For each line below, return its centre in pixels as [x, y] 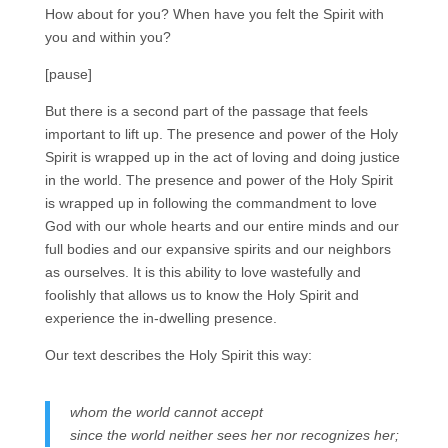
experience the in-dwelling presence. [160, 318]
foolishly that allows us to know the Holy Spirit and [201, 295]
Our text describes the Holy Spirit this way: [178, 355]
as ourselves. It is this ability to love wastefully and [202, 272]
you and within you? [107, 37]
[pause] [68, 74]
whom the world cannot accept [166, 412]
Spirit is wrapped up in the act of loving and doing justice [222, 157]
